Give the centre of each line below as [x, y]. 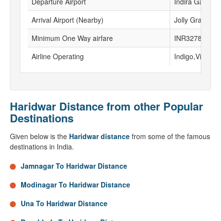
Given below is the [39, 136]
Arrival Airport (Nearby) [68, 20]
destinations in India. [42, 147]
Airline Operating [58, 56]
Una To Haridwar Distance [64, 203]
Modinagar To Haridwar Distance [75, 184]
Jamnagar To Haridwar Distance [74, 166]
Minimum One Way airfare [72, 38]
